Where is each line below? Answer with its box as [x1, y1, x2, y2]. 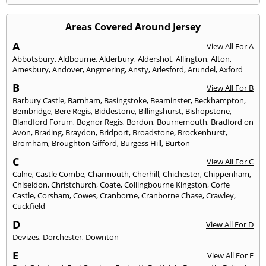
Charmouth [88, 168, 129, 179]
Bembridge [12, 105, 51, 116]
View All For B [207, 82, 254, 93]
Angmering [86, 64, 125, 75]
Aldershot [138, 53, 172, 64]
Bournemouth [157, 116, 207, 127]
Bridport [99, 126, 129, 138]
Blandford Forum [12, 116, 73, 127]
